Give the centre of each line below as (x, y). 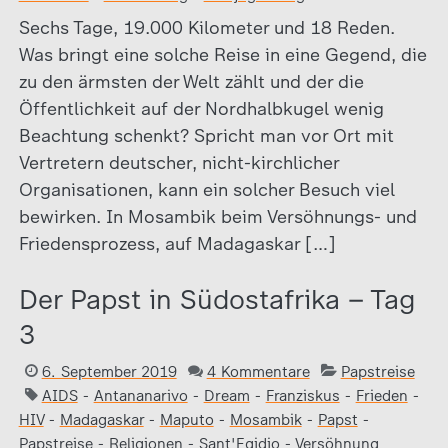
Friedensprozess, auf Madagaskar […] (177, 244)
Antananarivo (140, 396)
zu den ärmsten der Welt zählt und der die (191, 82)
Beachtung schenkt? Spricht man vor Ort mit (206, 136)
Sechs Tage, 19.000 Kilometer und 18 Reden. (206, 28)
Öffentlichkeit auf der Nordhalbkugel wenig (201, 109)
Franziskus (302, 396)
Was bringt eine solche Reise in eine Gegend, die (222, 55)
